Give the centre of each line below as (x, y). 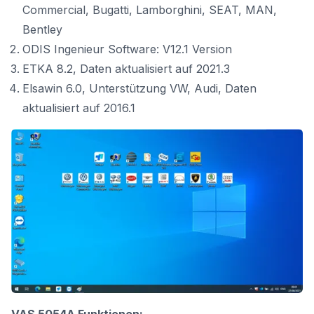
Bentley (42, 29)
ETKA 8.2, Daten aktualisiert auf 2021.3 (126, 69)
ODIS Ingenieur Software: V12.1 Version (127, 49)
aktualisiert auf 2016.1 (79, 108)
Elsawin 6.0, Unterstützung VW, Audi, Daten (139, 88)
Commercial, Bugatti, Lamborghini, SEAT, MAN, (150, 10)
